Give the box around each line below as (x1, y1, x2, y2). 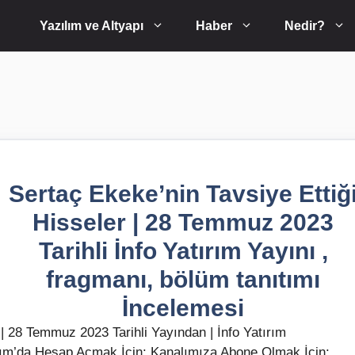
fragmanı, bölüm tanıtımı (46, 266, 320, 292)
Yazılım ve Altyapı (40, 19, 143, 32)
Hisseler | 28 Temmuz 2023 (32, 209, 334, 235)
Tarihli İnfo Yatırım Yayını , (38, 238, 328, 264)
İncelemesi (122, 295, 244, 321)
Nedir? (284, 19, 325, 32)
